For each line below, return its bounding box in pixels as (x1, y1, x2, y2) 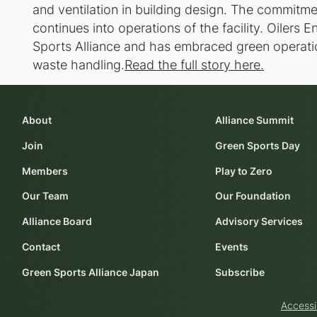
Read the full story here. (125, 57, 265, 72)
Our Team (21, 190, 69, 202)
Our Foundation (215, 190, 292, 202)
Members (21, 165, 68, 177)
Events (215, 241, 249, 253)
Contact (21, 241, 60, 253)
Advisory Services (215, 216, 304, 228)
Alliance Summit (215, 114, 294, 126)
